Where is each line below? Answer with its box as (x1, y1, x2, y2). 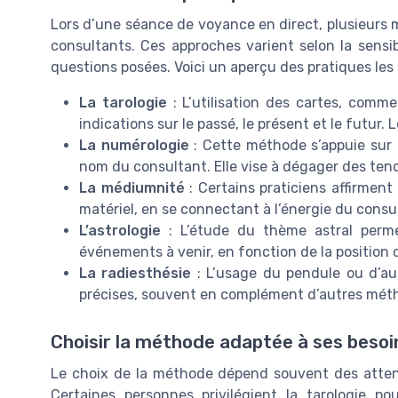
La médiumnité (79, 179, 185, 196)
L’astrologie (79, 221, 161, 239)
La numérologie (79, 136, 189, 154)
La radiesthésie (79, 264, 192, 282)
